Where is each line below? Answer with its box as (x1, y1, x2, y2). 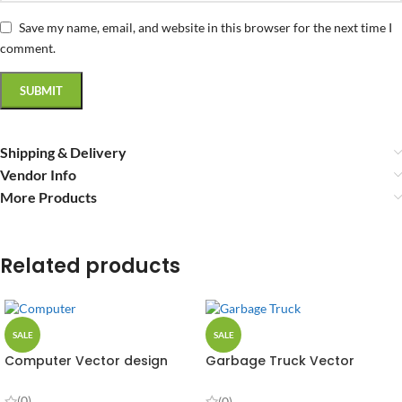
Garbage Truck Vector (205, 352, 354, 371)
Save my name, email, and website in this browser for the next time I (19, 19, 392, 35)
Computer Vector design (4, 352, 168, 371)
